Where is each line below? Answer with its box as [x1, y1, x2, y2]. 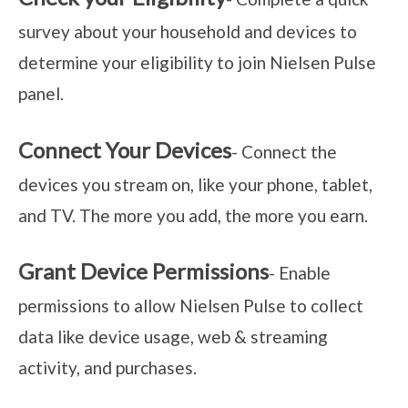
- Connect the [231, 140, 337, 162]
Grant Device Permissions [18, 258, 269, 285]
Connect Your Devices [18, 136, 231, 163]
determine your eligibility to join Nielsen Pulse [18, 51, 376, 73]
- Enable [269, 262, 331, 284]
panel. [18, 82, 64, 104]
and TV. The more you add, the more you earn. [18, 204, 368, 226]
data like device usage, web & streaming [18, 326, 328, 348]
